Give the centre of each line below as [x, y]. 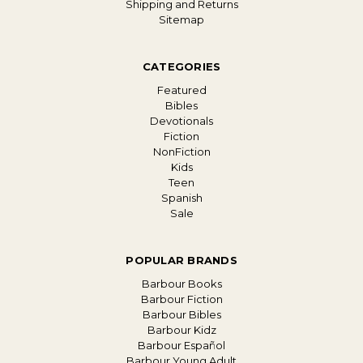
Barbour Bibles [181, 315]
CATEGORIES [181, 67]
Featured [181, 90]
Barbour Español [181, 346]
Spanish [181, 198]
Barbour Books [181, 284]
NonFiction [181, 152]
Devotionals [181, 121]
